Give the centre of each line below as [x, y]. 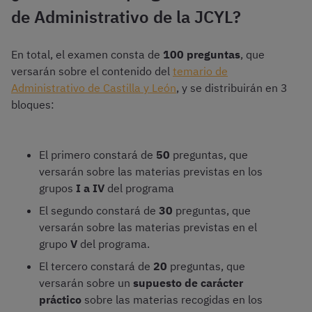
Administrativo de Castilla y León [94, 88]
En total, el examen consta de [87, 55]
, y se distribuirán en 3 [232, 88]
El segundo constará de [99, 211]
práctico [60, 300]
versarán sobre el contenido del [92, 71]
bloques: [33, 105]
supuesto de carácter [188, 283]
